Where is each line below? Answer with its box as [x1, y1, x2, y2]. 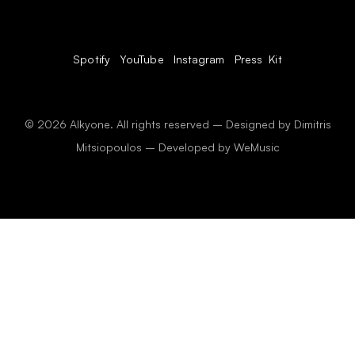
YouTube [119, 52, 164, 66]
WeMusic [233, 139, 280, 154]
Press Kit [234, 52, 282, 66]
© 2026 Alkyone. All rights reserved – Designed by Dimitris [24, 116, 331, 131]
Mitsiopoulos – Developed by [75, 139, 234, 154]
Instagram [173, 52, 225, 66]
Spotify [73, 52, 110, 66]
